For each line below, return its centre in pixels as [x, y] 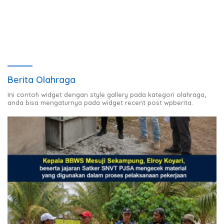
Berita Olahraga [41, 79]
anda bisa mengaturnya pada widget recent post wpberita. [100, 102]
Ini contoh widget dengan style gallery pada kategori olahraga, [107, 94]
